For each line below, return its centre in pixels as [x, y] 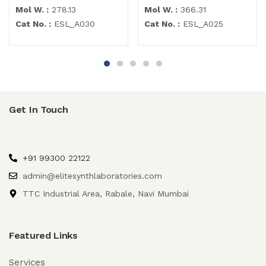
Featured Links [43, 236]
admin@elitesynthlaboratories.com [92, 176]
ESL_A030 [73, 24]
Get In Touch [39, 110]
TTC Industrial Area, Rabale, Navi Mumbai [105, 194]
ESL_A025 [202, 24]
